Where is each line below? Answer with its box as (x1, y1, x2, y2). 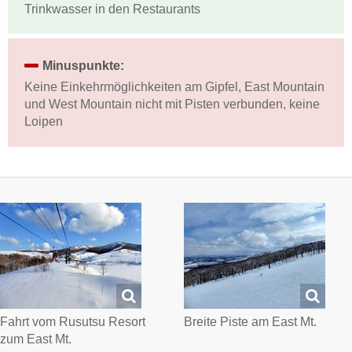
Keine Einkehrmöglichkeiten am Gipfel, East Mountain (24, 79, 324, 93)
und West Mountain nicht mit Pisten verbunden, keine (24, 97, 320, 111)
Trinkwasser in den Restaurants (24, 2, 200, 16)
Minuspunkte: (42, 58, 125, 72)
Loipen (24, 114, 63, 128)
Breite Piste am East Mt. (184, 315, 317, 329)
